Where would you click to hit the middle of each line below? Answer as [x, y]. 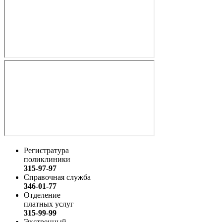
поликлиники [47, 159]
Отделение [42, 195]
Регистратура [46, 150]
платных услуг [49, 204]
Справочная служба [57, 177]
